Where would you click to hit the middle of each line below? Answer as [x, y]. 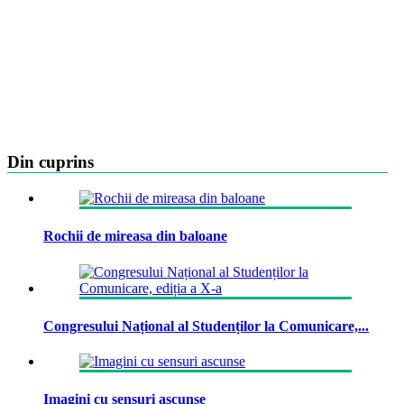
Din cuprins [50, 162]
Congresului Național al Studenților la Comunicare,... [206, 326]
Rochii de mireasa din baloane [135, 236]
